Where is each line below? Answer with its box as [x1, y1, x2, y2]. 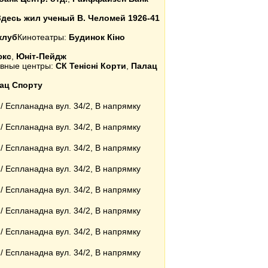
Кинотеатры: [17, 32, 69, 42]
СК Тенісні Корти [56, 61, 126, 71]
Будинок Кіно [69, 32, 125, 42]
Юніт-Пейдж [16, 51, 66, 61]
